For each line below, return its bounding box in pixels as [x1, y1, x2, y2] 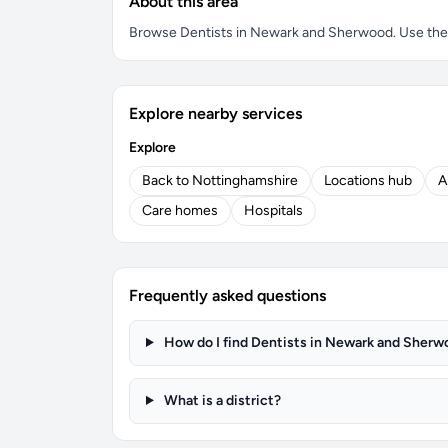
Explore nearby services [129, 104, 302, 123]
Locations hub [324, 172, 412, 189]
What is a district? [160, 392, 281, 409]
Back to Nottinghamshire [142, 172, 298, 189]
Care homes [142, 202, 218, 219]
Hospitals [244, 202, 303, 219]
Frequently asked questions [129, 286, 326, 305]
